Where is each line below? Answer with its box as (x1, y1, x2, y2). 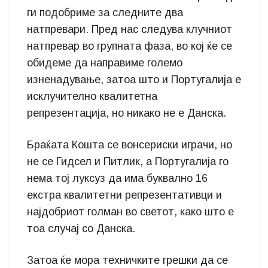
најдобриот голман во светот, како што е (27, 206, 234, 218)
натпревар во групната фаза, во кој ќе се (27, 40, 232, 52)
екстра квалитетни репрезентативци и (27, 189, 222, 201)
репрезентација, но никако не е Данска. (27, 107, 226, 119)
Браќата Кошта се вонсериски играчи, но (27, 139, 232, 151)
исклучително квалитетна (27, 90, 157, 102)
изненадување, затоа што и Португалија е (27, 74, 241, 86)
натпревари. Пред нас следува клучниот (27, 23, 232, 35)
